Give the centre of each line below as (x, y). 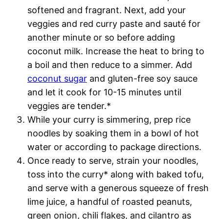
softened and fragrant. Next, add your (107, 10)
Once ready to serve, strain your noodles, (113, 161)
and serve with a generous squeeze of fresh (118, 188)
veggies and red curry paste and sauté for (114, 24)
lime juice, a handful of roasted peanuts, (110, 202)
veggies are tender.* (69, 106)
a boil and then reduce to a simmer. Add (110, 65)
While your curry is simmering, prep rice (109, 120)
